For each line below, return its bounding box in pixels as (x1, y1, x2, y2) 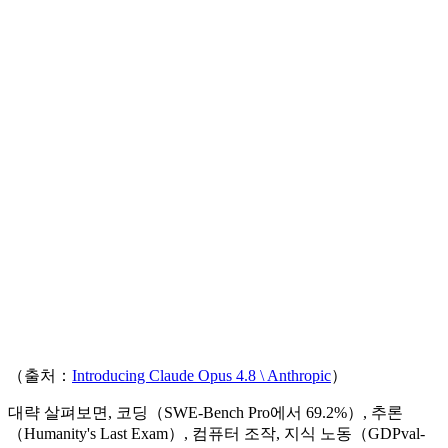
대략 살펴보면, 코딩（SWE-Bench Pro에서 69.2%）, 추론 (8, 404, 403, 422)
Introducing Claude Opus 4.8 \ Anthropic (72, 367, 331, 385)
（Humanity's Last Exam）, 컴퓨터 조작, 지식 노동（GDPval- (8, 425, 425, 443)
